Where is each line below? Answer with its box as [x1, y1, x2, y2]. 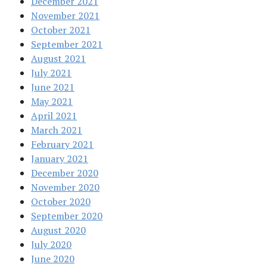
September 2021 [31, 38, 103, 51]
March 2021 [31, 123, 82, 137]
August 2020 [31, 223, 86, 237]
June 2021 [31, 80, 74, 94]
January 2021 [31, 152, 88, 166]
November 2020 [31, 181, 100, 194]
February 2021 [31, 138, 94, 151]
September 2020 [31, 209, 103, 223]
